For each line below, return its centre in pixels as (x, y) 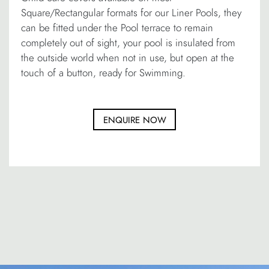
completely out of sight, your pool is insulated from (128, 43)
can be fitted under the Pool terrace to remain (117, 28)
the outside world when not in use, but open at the (128, 58)
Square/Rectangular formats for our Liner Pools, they (131, 13)
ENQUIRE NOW (134, 120)
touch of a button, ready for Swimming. (103, 73)
